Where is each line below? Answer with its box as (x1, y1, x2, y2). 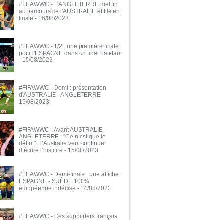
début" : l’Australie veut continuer (19, 140, 106, 147)
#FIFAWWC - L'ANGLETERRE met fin (19, 1, 118, 8)
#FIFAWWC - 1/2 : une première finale (19, 43, 119, 50)
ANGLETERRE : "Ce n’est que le (19, 133, 106, 140)
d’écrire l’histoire (19, 147, 63, 154)
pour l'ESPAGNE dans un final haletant (19, 50, 122, 57)
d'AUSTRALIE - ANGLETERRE (19, 91, 101, 99)
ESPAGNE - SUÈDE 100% (19, 178, 89, 185)
